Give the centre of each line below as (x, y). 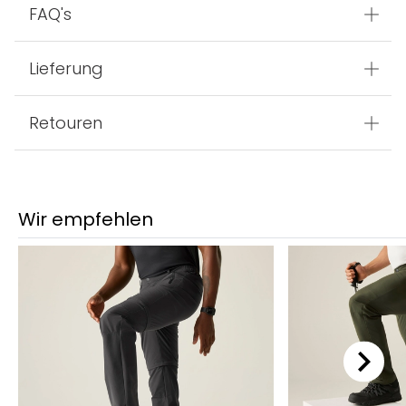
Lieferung (66, 69)
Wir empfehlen (86, 220)
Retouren (66, 123)
